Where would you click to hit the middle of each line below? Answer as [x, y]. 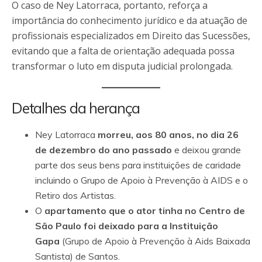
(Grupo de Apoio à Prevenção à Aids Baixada [155, 241]
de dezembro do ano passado [104, 149]
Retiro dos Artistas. [75, 195]
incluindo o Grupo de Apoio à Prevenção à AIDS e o [142, 180]
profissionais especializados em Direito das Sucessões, [131, 35]
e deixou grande [206, 149]
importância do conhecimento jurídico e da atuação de [130, 20]
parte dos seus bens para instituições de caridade [138, 165]
